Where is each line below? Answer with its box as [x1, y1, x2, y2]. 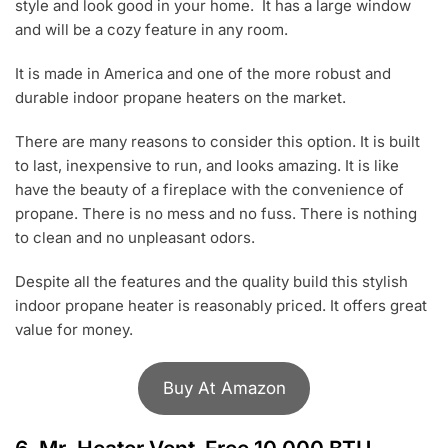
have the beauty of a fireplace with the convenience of [15, 179, 404, 199]
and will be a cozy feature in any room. [15, 19, 292, 39]
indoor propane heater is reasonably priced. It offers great [15, 295, 427, 315]
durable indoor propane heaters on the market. [15, 87, 350, 107]
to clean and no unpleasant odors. [15, 227, 263, 247]
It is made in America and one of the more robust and [15, 63, 391, 83]
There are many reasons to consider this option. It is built [15, 131, 420, 151]
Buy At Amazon [162, 378, 286, 399]
